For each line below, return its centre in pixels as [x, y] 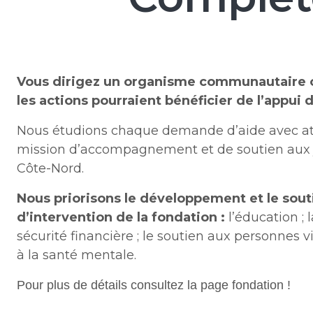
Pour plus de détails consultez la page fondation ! [154, 285]
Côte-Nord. [50, 168]
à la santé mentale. [77, 255]
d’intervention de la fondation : [121, 217]
